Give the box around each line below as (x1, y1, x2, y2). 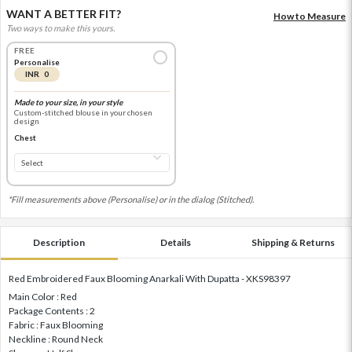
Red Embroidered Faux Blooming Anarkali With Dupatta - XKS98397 (9, 272, 291, 284)
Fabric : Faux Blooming (9, 318, 103, 331)
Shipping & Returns (251, 236, 335, 248)
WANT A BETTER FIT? (6, 6, 121, 20)
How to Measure (273, 9, 346, 22)
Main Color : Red (9, 290, 77, 302)
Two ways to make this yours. (6, 22, 115, 33)
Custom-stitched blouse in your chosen (13, 108, 152, 118)
